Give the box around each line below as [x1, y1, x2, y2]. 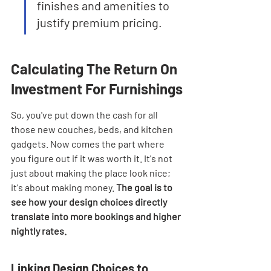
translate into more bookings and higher [11, 211, 183, 222]
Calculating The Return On [11, 60, 180, 77]
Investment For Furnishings [11, 80, 183, 97]
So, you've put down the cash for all [11, 109, 160, 120]
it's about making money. [11, 181, 116, 193]
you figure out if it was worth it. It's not [11, 152, 174, 164]
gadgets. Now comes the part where [11, 138, 166, 149]
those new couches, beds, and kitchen [11, 123, 175, 135]
